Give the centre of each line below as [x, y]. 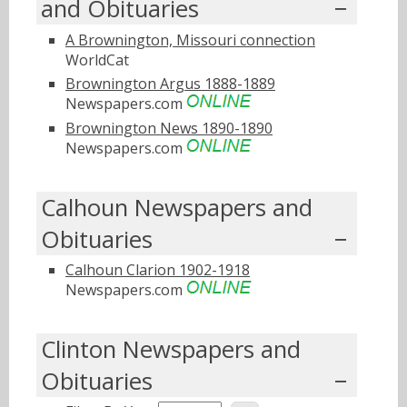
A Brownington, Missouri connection [190, 40]
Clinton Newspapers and [171, 349]
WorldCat [97, 60]
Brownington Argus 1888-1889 [170, 84]
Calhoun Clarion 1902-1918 [158, 270]
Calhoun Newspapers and [177, 207]
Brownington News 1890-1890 [169, 129]
